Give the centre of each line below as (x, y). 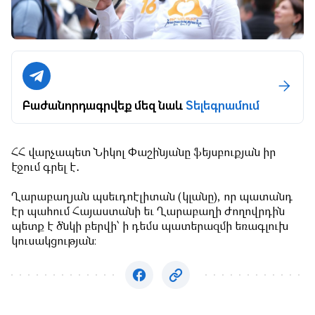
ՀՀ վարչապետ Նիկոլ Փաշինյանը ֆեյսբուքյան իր (143, 153)
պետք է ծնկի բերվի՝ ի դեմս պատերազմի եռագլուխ (150, 227)
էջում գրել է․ (45, 168)
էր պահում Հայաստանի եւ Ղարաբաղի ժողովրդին (148, 212)
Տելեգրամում (223, 105)
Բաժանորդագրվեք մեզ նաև (104, 105)
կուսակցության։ (54, 242)
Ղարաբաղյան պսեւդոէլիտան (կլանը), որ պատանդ (152, 197)
